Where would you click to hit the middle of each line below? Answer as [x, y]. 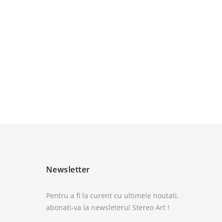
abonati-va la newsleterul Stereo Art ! [108, 207]
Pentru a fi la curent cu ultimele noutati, [112, 195]
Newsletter [68, 169]
